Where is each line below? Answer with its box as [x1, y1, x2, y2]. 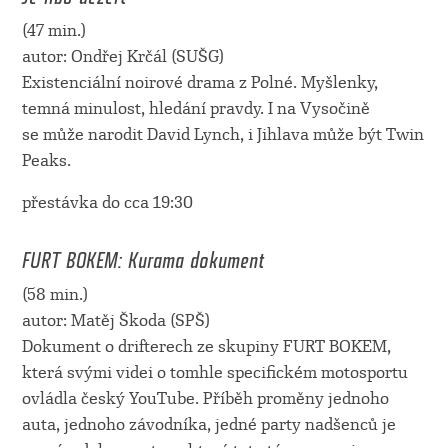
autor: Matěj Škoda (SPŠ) [21, 311, 210, 331]
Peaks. [21, 150, 71, 170]
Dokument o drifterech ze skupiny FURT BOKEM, [21, 337, 391, 357]
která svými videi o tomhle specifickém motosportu [21, 363, 408, 383]
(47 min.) [21, 20, 86, 40]
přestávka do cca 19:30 [21, 192, 193, 212]
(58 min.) [21, 285, 88, 305]
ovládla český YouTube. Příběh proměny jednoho [21, 389, 389, 409]
